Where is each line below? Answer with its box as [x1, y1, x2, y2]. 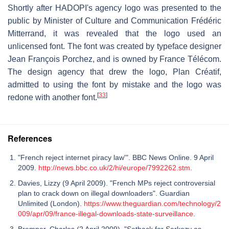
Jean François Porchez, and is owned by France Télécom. [8, 54, 221, 63]
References [8, 132, 52, 144]
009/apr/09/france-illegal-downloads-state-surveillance [18, 209, 193, 218]
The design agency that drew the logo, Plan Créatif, [8, 67, 221, 76]
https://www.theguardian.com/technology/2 [84, 199, 221, 208]
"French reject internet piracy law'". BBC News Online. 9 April [18, 153, 214, 162]
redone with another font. [8, 93, 97, 102]
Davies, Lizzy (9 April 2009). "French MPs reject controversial [18, 178, 215, 187]
